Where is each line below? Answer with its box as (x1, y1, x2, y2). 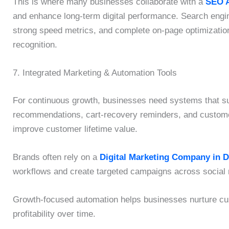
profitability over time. (13, 209, 96, 219)
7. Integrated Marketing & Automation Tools (13, 68, 177, 78)
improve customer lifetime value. (13, 124, 138, 134)
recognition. (13, 40, 57, 50)
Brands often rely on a (13, 152, 100, 162)
